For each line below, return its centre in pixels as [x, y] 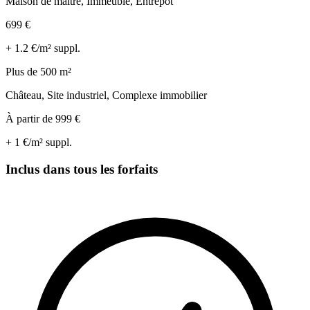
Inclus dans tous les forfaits [82, 169]
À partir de [30, 118]
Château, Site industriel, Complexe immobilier [106, 95]
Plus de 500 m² [38, 71]
